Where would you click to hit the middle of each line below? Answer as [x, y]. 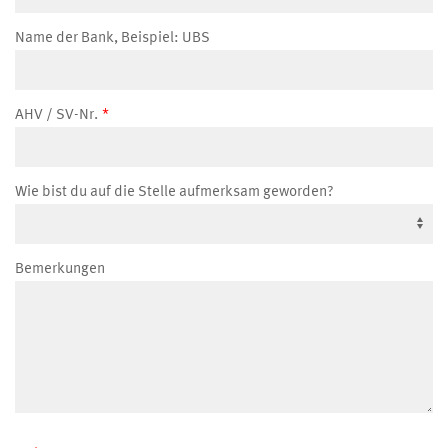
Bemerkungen [60, 269]
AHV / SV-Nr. [56, 115]
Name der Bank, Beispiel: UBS [112, 38]
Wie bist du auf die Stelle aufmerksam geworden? [174, 192]
